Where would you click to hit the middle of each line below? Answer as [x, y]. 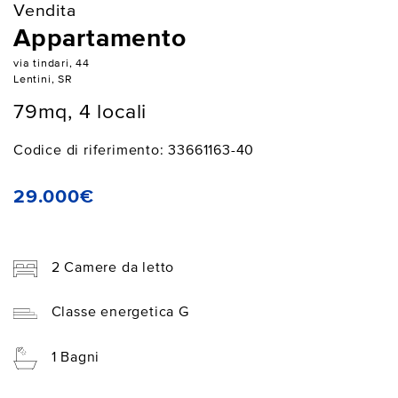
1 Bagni [76, 358]
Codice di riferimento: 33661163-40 [134, 151]
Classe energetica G [120, 313]
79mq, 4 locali [80, 113]
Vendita [45, 11]
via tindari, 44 [52, 63]
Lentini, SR [43, 79]
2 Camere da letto [113, 268]
